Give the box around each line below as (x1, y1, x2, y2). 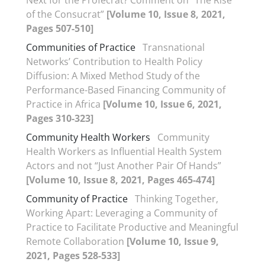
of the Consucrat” (26, 8, 106, 21)
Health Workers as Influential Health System (26, 145, 222, 158)
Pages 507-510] (26, 22, 93, 35)
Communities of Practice (26, 41, 135, 54)
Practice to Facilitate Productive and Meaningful (26, 221, 238, 234)
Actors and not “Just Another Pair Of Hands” (26, 159, 221, 172)
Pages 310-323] (26, 112, 93, 125)
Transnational (143, 41, 205, 54)
